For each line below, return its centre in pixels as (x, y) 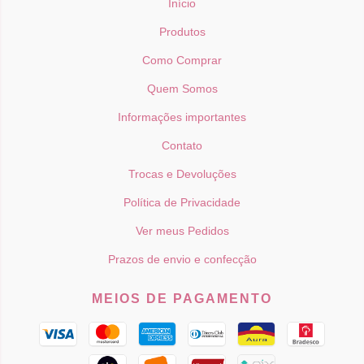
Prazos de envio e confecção (182, 260)
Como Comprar (182, 61)
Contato (182, 146)
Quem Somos (182, 89)
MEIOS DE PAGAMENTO (182, 299)
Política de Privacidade (182, 203)
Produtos (182, 32)
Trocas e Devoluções (182, 174)
